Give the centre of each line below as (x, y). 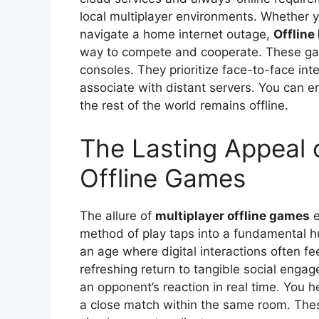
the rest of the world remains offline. (184, 106)
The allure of (117, 215)
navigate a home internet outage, (177, 35)
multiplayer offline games (232, 215)
